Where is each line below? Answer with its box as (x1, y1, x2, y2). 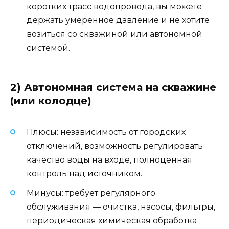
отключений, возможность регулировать (27, 141, 203, 151)
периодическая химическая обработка (27, 216, 197, 226)
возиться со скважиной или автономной (27, 29, 202, 39)
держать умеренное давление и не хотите (27, 15, 210, 25)
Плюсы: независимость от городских (27, 127, 186, 138)
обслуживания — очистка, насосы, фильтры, (27, 202, 215, 212)
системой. (27, 42, 70, 53)
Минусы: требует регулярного (27, 188, 155, 198)
